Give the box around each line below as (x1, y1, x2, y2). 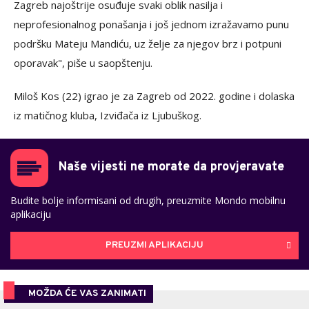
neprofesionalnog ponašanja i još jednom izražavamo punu (14, 17, 289, 31)
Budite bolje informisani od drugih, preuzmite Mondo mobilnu (10, 193, 286, 207)
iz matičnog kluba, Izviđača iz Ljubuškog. (14, 108, 201, 122)
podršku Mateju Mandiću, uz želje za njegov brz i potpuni (14, 36, 281, 50)
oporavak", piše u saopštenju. (14, 55, 152, 70)
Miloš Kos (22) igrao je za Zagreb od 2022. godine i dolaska (14, 88, 295, 103)
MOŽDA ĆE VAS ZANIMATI (28, 287, 146, 299)
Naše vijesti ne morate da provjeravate (59, 159, 284, 175)
